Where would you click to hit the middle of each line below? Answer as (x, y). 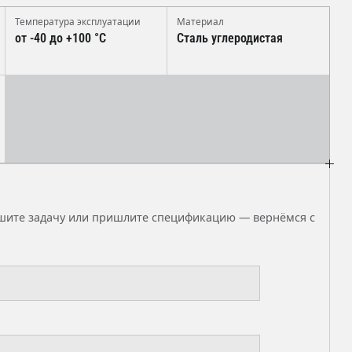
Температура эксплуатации (77, 21)
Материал (201, 21)
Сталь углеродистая (230, 38)
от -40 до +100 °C (60, 38)
